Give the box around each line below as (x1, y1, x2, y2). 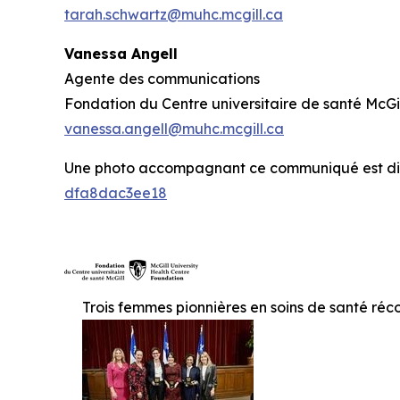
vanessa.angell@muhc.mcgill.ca (64, 120, 284, 137)
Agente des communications (64, 70, 260, 87)
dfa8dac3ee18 (64, 184, 167, 202)
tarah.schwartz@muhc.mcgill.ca (64, 5, 283, 23)
